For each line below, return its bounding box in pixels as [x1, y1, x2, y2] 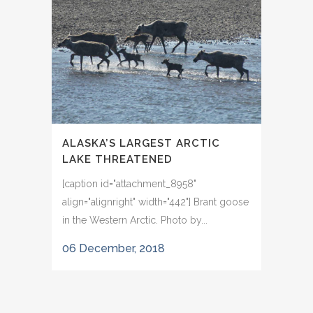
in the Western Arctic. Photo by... [62, 214, 208, 226]
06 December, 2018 [62, 241, 165, 255]
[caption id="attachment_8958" [62, 177, 196, 189]
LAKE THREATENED [62, 152, 173, 166]
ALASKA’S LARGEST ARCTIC [62, 136, 220, 150]
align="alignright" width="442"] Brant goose [62, 196, 249, 208]
